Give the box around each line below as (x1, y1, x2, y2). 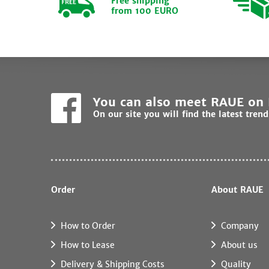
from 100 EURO (111, 5, 179, 17)
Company (220, 220, 259, 232)
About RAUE (211, 184, 264, 196)
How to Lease (61, 240, 115, 251)
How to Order (61, 220, 116, 232)
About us (220, 240, 258, 251)
